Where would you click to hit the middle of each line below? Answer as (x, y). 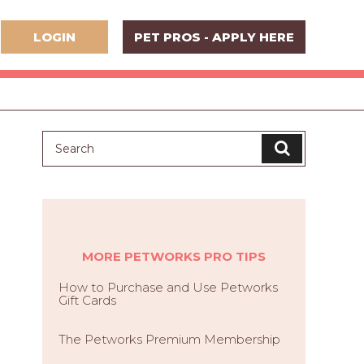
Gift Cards (87, 300)
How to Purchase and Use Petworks (168, 287)
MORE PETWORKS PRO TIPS (174, 256)
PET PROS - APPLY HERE (214, 37)
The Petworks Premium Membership (169, 339)
